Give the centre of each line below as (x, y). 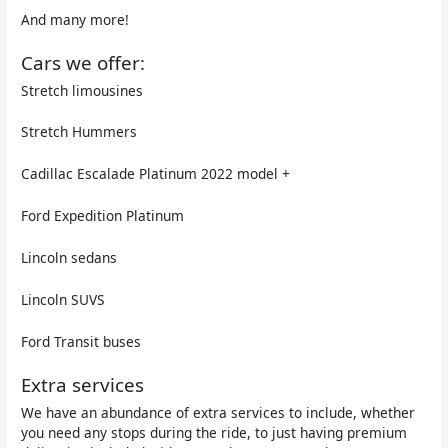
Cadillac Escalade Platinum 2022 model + (156, 174)
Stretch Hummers (79, 132)
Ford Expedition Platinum (103, 216)
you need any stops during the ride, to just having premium (214, 432)
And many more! (75, 19)
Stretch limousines (82, 90)
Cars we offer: (83, 62)
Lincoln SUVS (63, 299)
